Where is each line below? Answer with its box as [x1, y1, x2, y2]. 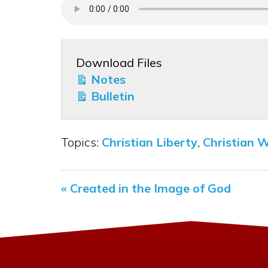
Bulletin [88, 89, 135, 104]
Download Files [76, 55, 162, 71]
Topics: [61, 135, 99, 150]
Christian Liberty [102, 135, 197, 150]
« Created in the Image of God [61, 181, 231, 196]
